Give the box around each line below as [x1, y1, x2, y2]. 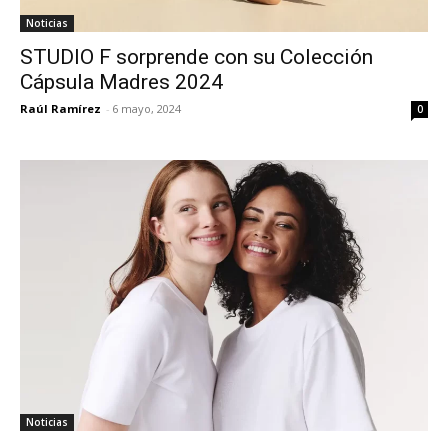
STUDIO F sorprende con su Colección [20, 44, 373, 69]
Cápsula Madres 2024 [20, 69, 223, 94]
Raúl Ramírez [20, 100, 101, 116]
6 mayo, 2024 [112, 100, 181, 116]
